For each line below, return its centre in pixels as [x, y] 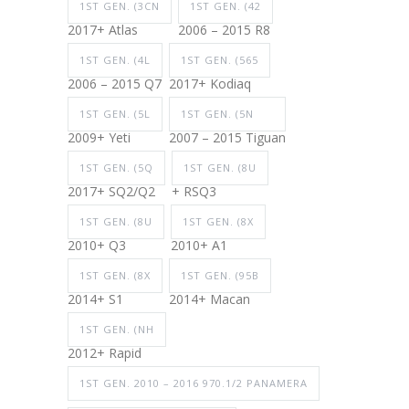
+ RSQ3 [194, 191]
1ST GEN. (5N [217, 113]
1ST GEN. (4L [115, 59]
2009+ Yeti [99, 137]
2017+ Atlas [103, 29]
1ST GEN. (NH [117, 329]
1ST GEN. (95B [220, 275]
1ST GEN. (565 [220, 59]
